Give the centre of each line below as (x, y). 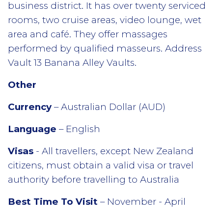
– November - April (142, 201)
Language (32, 129)
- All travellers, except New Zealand (113, 151)
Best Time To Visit (53, 201)
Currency (30, 107)
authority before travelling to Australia (94, 179)
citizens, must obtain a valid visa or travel (101, 165)
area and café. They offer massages (88, 34)
